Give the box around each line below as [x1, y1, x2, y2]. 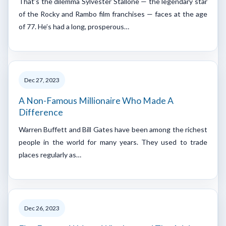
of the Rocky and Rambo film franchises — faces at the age [19, 9, 207, 18]
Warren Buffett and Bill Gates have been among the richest [19, 125, 207, 134]
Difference [19, 106, 63, 118]
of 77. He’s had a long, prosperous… [19, 22, 129, 31]
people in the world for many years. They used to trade [19, 137, 207, 146]
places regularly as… [19, 150, 81, 159]
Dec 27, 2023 [24, 76, 60, 84]
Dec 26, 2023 [24, 204, 60, 212]
